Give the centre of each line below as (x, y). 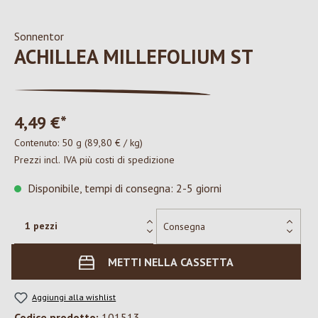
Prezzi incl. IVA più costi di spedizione (94, 160)
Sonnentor (39, 36)
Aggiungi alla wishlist (74, 297)
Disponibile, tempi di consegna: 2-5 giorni (123, 188)
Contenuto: (38, 143)
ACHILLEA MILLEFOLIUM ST (134, 56)
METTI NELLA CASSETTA (171, 262)
